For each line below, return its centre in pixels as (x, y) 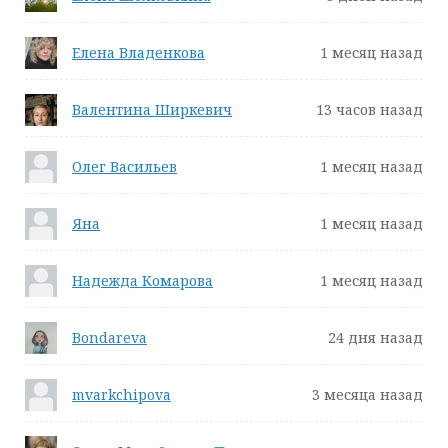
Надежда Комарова (142, 280)
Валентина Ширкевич (152, 109)
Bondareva (109, 337)
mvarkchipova (121, 394)
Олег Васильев (124, 166)
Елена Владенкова (138, 52)
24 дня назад (375, 337)
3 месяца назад (367, 394)
